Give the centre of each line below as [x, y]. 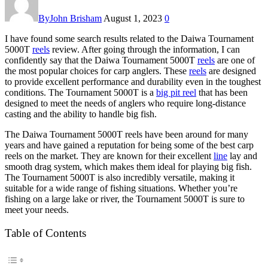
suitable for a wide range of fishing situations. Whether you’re [121, 188]
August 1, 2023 [133, 18]
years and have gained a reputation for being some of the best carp [129, 145]
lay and [242, 156]
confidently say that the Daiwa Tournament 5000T [101, 60]
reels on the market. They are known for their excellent [109, 156]
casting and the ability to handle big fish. [81, 114]
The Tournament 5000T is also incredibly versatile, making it [120, 177]
